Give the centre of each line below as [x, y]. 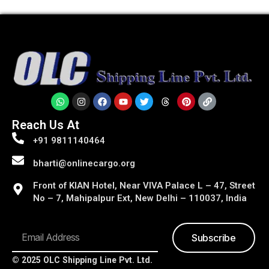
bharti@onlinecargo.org [84, 163]
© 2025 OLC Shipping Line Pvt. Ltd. [82, 260]
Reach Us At [46, 125]
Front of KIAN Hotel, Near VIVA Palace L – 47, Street [144, 186]
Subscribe [214, 238]
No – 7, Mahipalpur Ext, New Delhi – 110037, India [140, 198]
